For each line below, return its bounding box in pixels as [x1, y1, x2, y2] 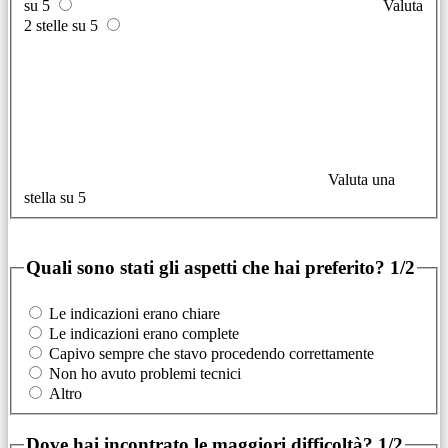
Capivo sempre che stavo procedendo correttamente [49, 345, 374, 363]
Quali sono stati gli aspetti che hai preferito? [26, 257, 390, 279]
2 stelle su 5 [24, 16, 102, 34]
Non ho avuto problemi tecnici [49, 365, 241, 383]
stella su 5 [24, 188, 86, 206]
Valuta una [328, 170, 395, 188]
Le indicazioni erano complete [49, 325, 239, 343]
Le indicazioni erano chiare [49, 305, 220, 323]
